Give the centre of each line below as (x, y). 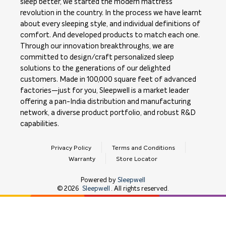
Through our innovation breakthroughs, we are (97, 46)
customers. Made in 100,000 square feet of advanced (108, 79)
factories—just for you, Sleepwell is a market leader (105, 91)
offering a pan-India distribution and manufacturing (106, 102)
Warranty (82, 159)
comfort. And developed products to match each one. (110, 35)
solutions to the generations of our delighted (95, 68)
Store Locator (137, 159)
